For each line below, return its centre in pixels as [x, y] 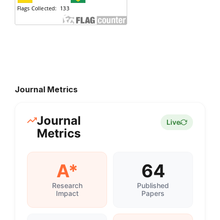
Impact [67, 193]
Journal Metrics [46, 89]
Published [153, 186]
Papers [153, 193]
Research [67, 186]
